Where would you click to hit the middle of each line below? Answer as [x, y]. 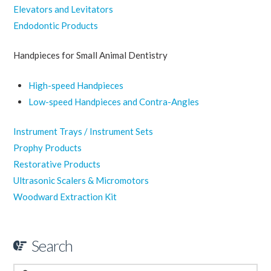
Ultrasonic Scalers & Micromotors [81, 180]
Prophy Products [48, 148]
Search [52, 245]
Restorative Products [57, 164]
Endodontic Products [56, 25]
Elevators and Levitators [64, 9]
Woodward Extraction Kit [65, 197]
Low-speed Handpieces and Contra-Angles [114, 101]
